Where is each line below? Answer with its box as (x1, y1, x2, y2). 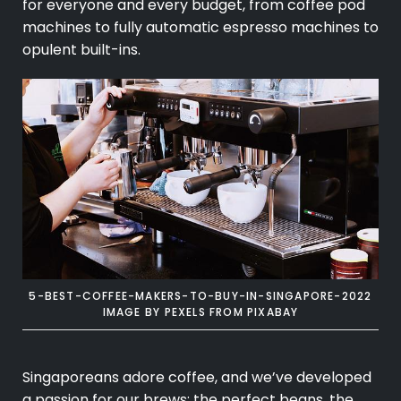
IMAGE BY (102, 304, 165, 320)
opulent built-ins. (22, 39, 141, 61)
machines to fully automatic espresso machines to (22, 17, 379, 38)
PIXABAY (246, 304, 299, 320)
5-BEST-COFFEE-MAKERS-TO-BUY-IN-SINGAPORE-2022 (29, 288, 372, 304)
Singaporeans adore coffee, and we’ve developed (22, 367, 371, 388)
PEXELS (164, 304, 206, 320)
